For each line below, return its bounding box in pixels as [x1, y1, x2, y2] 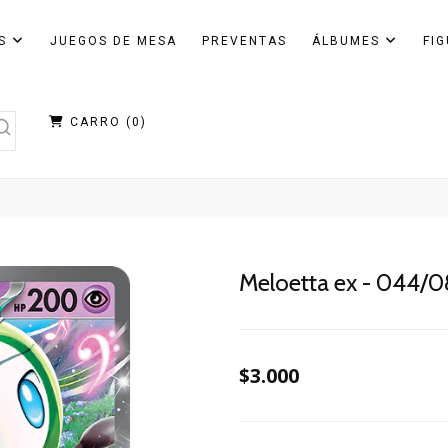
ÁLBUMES [311, 34, 385, 48]
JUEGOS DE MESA [49, 34, 177, 48]
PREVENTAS [201, 34, 287, 48]
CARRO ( [64, 115, 132, 129]
